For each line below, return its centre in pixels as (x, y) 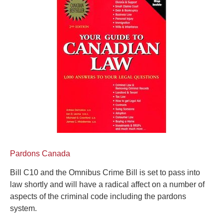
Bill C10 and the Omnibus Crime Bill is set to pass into (105, 173)
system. (23, 209)
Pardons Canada (40, 154)
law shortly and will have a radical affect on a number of (107, 185)
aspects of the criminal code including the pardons (98, 197)
